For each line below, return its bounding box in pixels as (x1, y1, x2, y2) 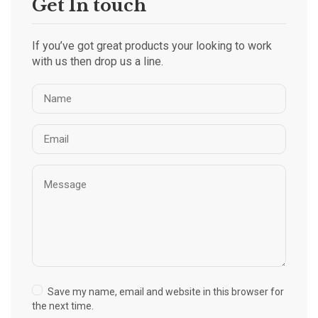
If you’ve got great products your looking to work (32, 39, 272, 53)
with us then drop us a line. (32, 55, 163, 69)
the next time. (32, 300, 94, 312)
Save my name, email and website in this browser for (48, 285, 284, 297)
